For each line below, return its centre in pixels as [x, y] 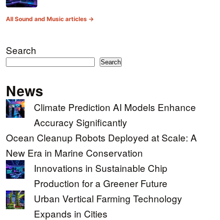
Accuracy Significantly [81, 122]
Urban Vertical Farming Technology [108, 198]
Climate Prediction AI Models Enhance [115, 107]
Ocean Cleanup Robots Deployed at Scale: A [101, 137]
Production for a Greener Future [101, 183]
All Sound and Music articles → [50, 19]
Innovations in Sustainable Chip [101, 168]
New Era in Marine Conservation [74, 153]
